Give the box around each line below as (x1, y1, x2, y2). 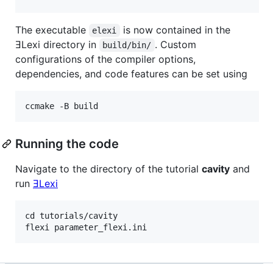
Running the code (15, 136, 119, 151)
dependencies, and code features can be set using (15, 67, 247, 80)
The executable (15, 23, 89, 36)
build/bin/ (102, 40, 152, 50)
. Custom (154, 38, 199, 51)
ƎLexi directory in (15, 38, 99, 51)
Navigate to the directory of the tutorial (15, 162, 202, 175)
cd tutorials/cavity (25, 210, 118, 221)
